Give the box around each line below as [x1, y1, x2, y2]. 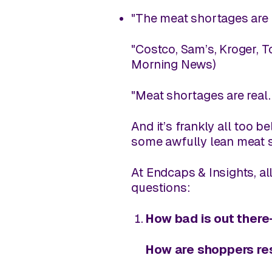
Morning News [131, 58, 212, 72]
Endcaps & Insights [146, 166, 254, 180]
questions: [131, 181, 191, 195]
